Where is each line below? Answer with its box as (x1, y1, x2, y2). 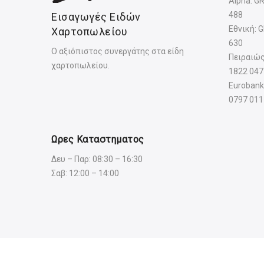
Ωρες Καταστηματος (51, 133, 144, 145)
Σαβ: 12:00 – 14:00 (51, 168, 119, 178)
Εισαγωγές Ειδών (51, 11, 141, 24)
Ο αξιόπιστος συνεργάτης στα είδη (51, 47, 184, 57)
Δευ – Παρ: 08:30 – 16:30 (51, 154, 143, 164)
